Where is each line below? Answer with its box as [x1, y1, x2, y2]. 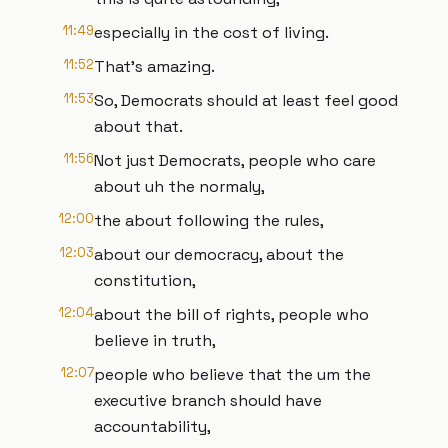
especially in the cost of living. [94, 22, 329, 43]
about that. [94, 116, 183, 137]
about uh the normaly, [94, 176, 265, 197]
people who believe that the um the [94, 364, 371, 385]
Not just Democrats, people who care [94, 150, 376, 171]
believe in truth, [94, 330, 216, 351]
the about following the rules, [94, 210, 324, 231]
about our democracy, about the [94, 244, 344, 265]
